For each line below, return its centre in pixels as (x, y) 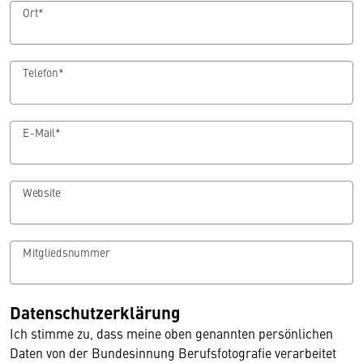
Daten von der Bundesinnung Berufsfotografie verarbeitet (173, 352)
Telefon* (43, 72)
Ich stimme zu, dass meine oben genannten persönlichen (171, 333)
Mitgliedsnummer (66, 252)
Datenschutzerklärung (95, 312)
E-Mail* (42, 132)
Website (42, 192)
